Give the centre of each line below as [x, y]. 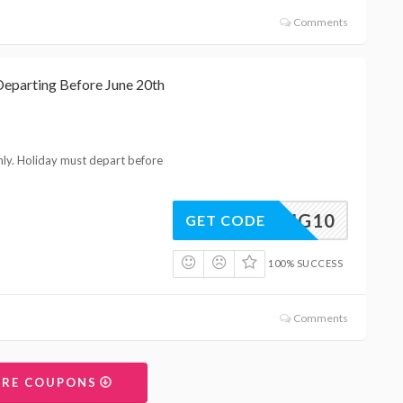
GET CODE [225, 219]
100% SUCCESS [306, 263]
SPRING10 [287, 220]
